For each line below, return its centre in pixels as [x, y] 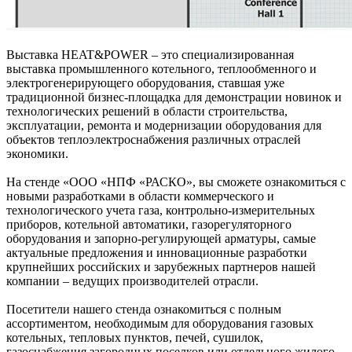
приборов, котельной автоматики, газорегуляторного [149, 225]
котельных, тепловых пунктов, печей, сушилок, [135, 338]
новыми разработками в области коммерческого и [140, 196]
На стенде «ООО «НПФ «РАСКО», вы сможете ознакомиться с [176, 182]
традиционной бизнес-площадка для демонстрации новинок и [174, 97]
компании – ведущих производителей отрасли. [132, 281]
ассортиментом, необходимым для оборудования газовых [160, 324]
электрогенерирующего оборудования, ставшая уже [145, 83]
